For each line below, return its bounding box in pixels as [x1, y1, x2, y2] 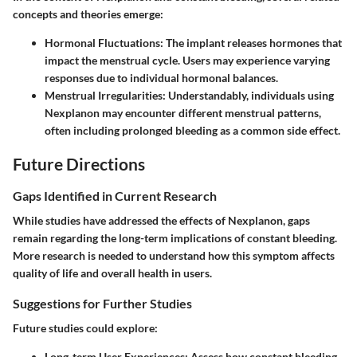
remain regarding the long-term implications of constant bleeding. [13, 231, 337, 245]
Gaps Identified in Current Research [13, 187, 217, 203]
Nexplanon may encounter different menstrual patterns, [45, 106, 321, 120]
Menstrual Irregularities [45, 88, 163, 103]
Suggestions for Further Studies [13, 296, 192, 312]
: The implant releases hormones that [160, 36, 342, 50]
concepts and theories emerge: [13, 7, 163, 22]
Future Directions [13, 154, 145, 175]
